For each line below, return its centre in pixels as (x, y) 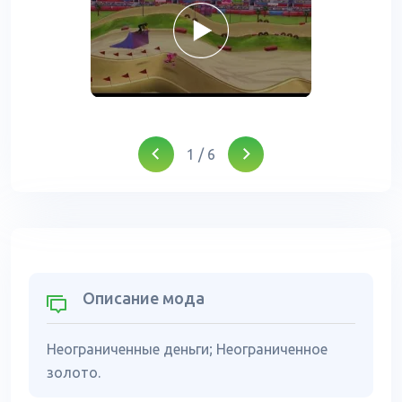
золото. (74, 372)
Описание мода (144, 298)
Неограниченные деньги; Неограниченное (187, 349)
